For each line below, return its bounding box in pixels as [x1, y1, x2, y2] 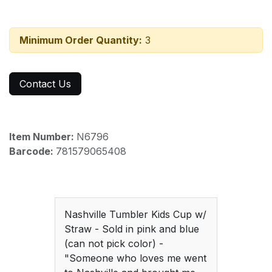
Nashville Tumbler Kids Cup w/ [64, 208, 206, 220]
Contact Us [19, 77, 71, 90]
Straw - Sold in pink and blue [64, 222, 199, 235]
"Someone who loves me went [64, 251, 206, 264]
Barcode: [9, 144, 56, 157]
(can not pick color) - [64, 237, 163, 250]
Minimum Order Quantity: [19, 33, 142, 46]
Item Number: [9, 130, 76, 143]
